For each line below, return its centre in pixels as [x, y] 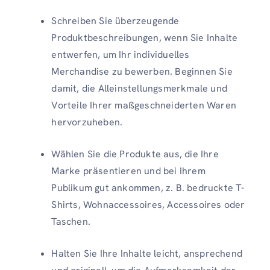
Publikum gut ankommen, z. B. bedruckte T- [148, 188]
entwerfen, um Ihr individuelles [121, 55]
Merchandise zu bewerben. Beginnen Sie [142, 72]
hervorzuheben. [87, 122]
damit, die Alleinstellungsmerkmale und [139, 89]
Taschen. [71, 222]
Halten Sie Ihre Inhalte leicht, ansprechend [147, 254]
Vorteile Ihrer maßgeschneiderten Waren [144, 105]
